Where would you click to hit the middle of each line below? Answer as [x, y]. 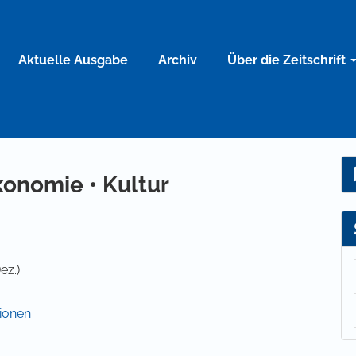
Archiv [178, 60]
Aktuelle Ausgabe [73, 60]
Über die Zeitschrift [288, 60]
